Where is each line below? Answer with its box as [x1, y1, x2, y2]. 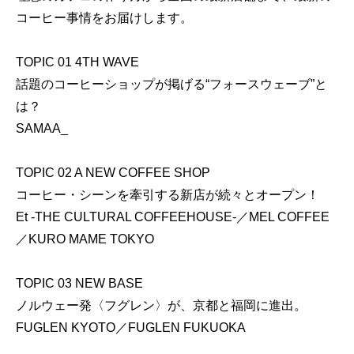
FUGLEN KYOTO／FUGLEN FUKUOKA [16, 320, 246, 334]
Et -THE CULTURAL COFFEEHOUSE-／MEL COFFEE [16, 209, 330, 224]
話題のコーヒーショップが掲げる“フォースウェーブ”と [16, 77, 327, 91]
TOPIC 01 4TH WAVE [16, 55, 139, 69]
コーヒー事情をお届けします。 [16, 10, 193, 24]
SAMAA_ [16, 121, 68, 135]
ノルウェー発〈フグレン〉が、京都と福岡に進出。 [16, 298, 307, 312]
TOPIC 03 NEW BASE [16, 276, 143, 290]
